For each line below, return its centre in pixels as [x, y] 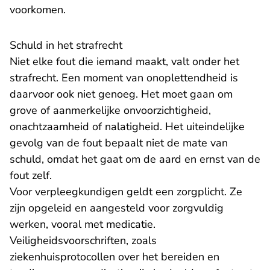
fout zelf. [31, 176]
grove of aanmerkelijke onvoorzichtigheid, [110, 111]
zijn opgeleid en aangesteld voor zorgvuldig [117, 208]
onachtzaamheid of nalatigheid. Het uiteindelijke [127, 127]
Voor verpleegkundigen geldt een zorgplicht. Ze [126, 192]
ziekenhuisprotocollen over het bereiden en [115, 257]
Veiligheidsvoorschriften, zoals [83, 241]
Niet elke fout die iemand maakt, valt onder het [124, 62]
